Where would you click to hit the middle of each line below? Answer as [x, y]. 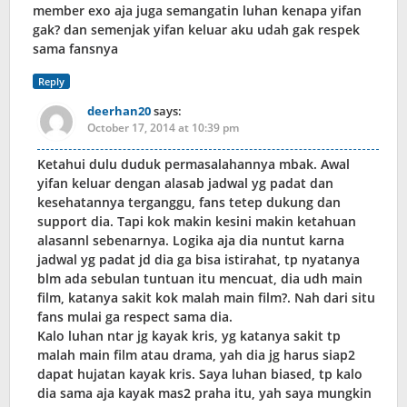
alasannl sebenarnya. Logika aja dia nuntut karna [191, 241]
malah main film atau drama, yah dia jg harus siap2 [196, 355]
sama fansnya [75, 49]
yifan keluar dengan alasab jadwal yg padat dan [185, 184]
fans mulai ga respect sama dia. [135, 317]
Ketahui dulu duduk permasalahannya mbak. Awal [194, 164]
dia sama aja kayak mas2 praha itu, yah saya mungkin [204, 393]
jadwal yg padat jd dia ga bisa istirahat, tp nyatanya [199, 260]
